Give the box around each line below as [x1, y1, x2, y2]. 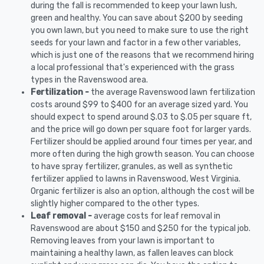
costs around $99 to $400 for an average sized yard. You [31, 100, 248, 110]
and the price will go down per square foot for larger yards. [31, 124, 251, 134]
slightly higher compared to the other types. [31, 199, 199, 209]
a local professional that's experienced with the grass [31, 62, 235, 72]
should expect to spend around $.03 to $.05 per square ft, [31, 112, 252, 122]
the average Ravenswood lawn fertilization [91, 87, 255, 97]
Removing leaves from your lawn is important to [31, 236, 214, 246]
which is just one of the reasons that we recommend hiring [31, 50, 254, 60]
